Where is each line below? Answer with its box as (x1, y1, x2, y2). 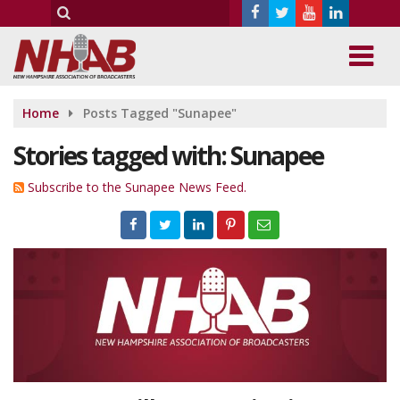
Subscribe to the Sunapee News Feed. (28, 179, 246, 196)
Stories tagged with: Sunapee (13, 138, 323, 172)
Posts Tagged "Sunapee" (83, 104, 237, 121)
